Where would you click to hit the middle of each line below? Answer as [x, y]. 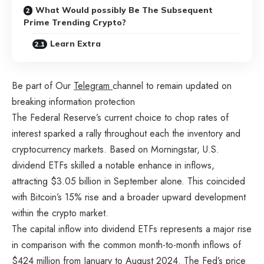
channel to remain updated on [172, 85]
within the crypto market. [60, 213]
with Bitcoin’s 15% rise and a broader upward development [129, 197]
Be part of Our [43, 85]
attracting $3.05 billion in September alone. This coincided [128, 181]
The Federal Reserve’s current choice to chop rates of [120, 117]
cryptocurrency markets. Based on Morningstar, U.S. [115, 149]
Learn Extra [75, 43]
